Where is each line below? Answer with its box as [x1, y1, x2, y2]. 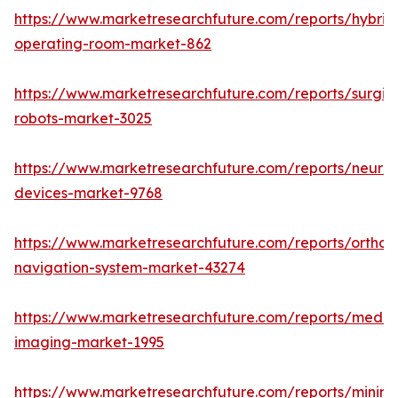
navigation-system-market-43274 [14, 259, 245, 277]
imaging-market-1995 [14, 333, 164, 352]
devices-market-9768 [14, 184, 163, 203]
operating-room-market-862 [14, 35, 211, 53]
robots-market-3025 [14, 109, 152, 128]
